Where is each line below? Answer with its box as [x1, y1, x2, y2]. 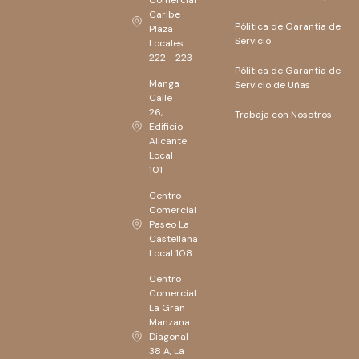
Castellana [149, 232, 199, 246]
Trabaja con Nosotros [235, 108, 333, 122]
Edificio [149, 120, 184, 134]
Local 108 [149, 247, 193, 260]
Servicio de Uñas [235, 79, 311, 92]
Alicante [149, 135, 188, 148]
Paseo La [149, 218, 190, 232]
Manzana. [149, 316, 192, 329]
